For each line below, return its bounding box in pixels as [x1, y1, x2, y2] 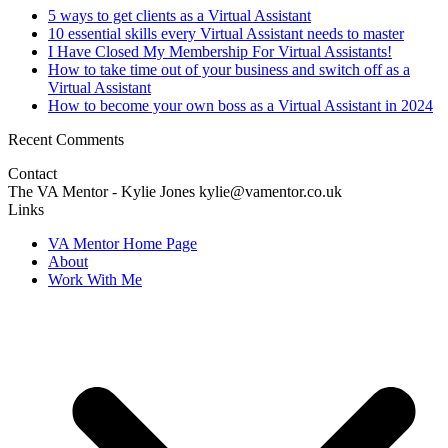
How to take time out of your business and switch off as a [48, 60, 410, 78]
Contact [8, 164, 57, 182]
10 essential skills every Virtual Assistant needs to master [48, 24, 404, 42]
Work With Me [48, 270, 142, 288]
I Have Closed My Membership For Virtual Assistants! [48, 42, 392, 60]
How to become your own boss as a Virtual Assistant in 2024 [48, 96, 433, 114]
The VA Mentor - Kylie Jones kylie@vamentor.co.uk [8, 182, 342, 200]
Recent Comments [8, 130, 124, 148]
